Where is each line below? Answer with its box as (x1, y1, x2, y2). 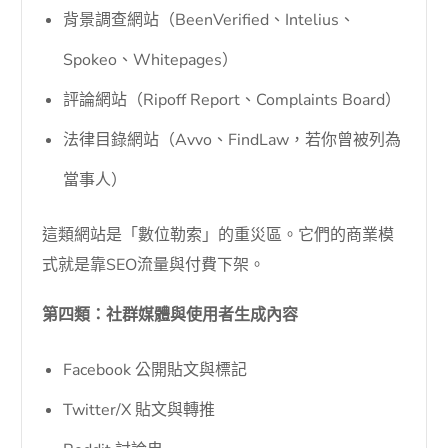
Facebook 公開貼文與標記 (63, 359, 248, 382)
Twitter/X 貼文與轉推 (63, 399, 216, 422)
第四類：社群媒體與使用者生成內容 (42, 304, 299, 327)
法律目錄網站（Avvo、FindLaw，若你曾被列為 (63, 129, 402, 152)
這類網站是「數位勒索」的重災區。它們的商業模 (42, 224, 395, 247)
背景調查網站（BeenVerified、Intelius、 (63, 9, 356, 32)
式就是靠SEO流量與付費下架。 (42, 254, 266, 277)
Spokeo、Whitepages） (63, 49, 239, 72)
